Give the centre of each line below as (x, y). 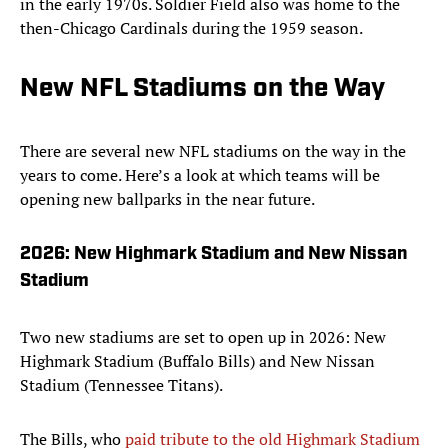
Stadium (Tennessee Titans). (121, 385)
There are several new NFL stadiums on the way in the (213, 151)
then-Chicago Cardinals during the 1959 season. (191, 28)
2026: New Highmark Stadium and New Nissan (213, 255)
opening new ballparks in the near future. (167, 199)
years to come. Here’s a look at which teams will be (200, 175)
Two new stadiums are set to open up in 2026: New (203, 337)
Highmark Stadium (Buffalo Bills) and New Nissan (197, 361)
